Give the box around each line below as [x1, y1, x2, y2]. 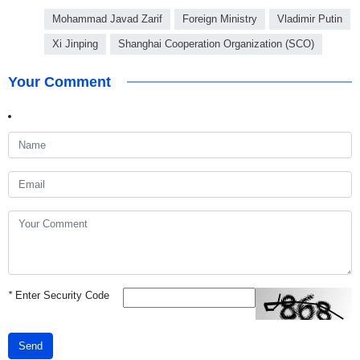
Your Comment [8, 74, 111, 91]
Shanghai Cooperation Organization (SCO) [118, 38, 314, 51]
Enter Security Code [12, 289, 109, 302]
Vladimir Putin [277, 13, 342, 26]
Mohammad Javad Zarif [52, 13, 162, 26]
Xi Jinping [52, 38, 98, 51]
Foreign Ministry [182, 13, 257, 26]
